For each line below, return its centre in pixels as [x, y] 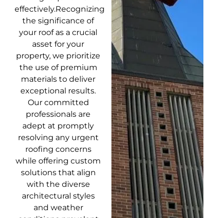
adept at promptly [58, 126]
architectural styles [58, 196]
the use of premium [58, 68]
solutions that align [58, 173]
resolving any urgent [58, 138]
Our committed [58, 103]
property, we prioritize [58, 56]
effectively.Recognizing [60, 9]
